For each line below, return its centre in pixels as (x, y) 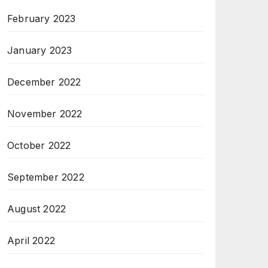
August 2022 (37, 209)
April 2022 (31, 241)
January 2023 (40, 51)
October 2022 (39, 146)
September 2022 (46, 177)
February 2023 (42, 19)
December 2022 (44, 82)
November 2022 (45, 114)
